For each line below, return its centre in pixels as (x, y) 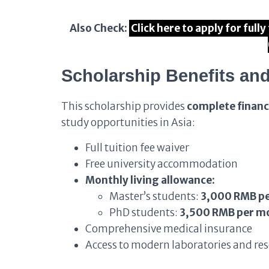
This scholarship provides (124, 106)
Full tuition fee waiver (137, 148)
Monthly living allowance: (150, 180)
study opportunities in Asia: (128, 122)
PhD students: (144, 213)
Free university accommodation (162, 164)
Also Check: (98, 28)
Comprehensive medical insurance (169, 229)
